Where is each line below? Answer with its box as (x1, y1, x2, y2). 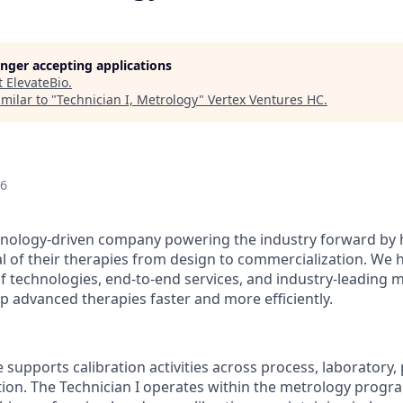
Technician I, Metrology (57, 91, 199, 108)
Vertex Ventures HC (208, 91, 324, 108)
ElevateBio (6, 74, 68, 91)
